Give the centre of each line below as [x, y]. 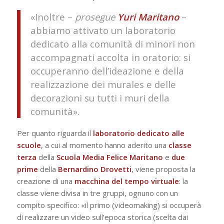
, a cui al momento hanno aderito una [104, 145]
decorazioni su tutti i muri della [100, 97]
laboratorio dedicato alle [138, 133]
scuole [29, 145]
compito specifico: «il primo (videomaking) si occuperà [109, 205]
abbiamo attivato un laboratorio [103, 30]
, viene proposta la [163, 169]
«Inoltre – [52, 16]
